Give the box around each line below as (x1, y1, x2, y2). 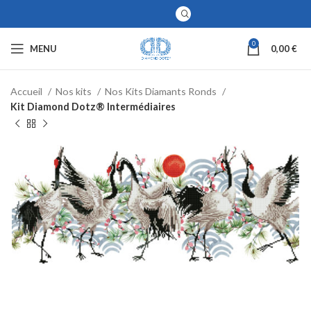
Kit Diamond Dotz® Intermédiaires (10, 101, 176, 112)
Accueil (10, 85, 44, 97)
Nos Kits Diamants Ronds (105, 85, 219, 97)
